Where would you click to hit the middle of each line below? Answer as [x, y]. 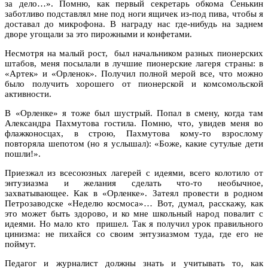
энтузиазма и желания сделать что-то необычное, [134, 183]
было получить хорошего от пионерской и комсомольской [134, 83]
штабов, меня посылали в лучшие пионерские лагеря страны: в [134, 63]
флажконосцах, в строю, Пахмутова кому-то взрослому [134, 133]
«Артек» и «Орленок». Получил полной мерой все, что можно [134, 73]
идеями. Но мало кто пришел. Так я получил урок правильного [134, 223]
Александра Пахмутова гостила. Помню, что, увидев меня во [134, 123]
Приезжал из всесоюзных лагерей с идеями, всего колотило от [134, 173]
